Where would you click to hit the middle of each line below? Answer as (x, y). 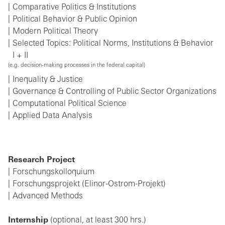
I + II (20, 56)
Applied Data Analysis (52, 116)
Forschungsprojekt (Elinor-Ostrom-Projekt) (89, 185)
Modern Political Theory (55, 32)
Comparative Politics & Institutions (74, 8)
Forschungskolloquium (53, 173)
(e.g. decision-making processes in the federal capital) (77, 65)
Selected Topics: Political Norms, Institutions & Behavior (113, 44)
